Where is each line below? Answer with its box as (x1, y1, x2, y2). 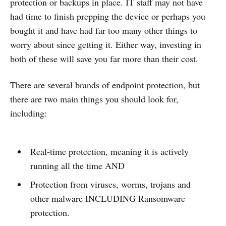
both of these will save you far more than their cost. (10, 52, 198, 65)
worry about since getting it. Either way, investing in (10, 38, 201, 50)
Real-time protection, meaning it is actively (30, 145, 189, 157)
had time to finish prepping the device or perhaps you (10, 10, 205, 22)
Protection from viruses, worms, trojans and (30, 178, 191, 190)
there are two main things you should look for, (10, 92, 179, 105)
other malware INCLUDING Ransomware (30, 192, 185, 204)
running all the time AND (30, 159, 125, 172)
